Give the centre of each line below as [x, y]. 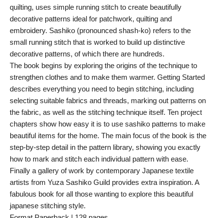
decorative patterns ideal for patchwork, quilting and [91, 19]
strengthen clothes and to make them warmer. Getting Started [107, 77]
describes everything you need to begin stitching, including [102, 89]
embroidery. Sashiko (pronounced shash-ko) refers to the [100, 30]
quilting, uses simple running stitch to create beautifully [96, 7]
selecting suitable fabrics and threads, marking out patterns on [108, 100]
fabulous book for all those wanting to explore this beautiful [101, 194]
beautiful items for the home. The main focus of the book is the [108, 136]
